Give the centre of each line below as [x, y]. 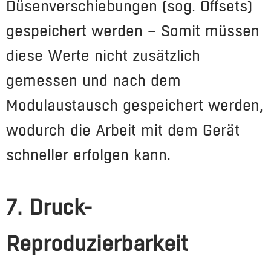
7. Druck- [49, 207]
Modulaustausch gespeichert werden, [135, 105]
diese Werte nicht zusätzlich [103, 55]
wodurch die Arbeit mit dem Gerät [123, 130]
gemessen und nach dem [93, 80]
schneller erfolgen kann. [88, 155]
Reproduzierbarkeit [97, 243]
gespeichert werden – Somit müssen [133, 31]
